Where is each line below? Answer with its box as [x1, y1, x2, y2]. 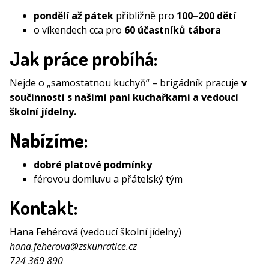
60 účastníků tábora [124, 23, 221, 37]
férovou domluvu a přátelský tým [34, 172, 183, 186]
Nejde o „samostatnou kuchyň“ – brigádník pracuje [10, 76, 241, 90]
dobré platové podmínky [34, 158, 152, 172]
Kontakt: [10, 195, 77, 220]
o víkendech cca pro [34, 23, 124, 37]
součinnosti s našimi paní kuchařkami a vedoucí [10, 91, 238, 104]
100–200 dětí [177, 9, 236, 23]
